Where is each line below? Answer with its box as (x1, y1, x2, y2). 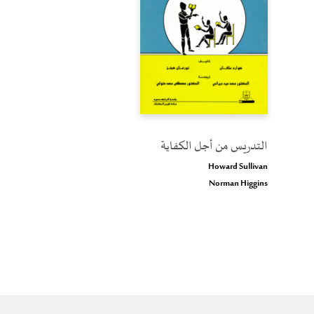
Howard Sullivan (208, 159, 268, 175)
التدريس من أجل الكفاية (161, 137, 268, 156)
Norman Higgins (209, 176, 268, 191)
